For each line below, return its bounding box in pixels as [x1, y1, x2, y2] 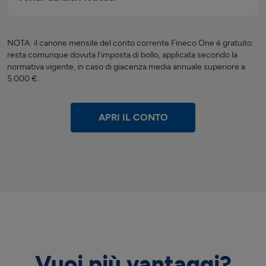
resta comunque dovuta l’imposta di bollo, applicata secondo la [7, 49, 237, 60]
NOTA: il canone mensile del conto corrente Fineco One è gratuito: [7, 37, 254, 48]
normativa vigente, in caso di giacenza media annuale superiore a [7, 61, 245, 72]
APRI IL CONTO [98, 111, 168, 123]
